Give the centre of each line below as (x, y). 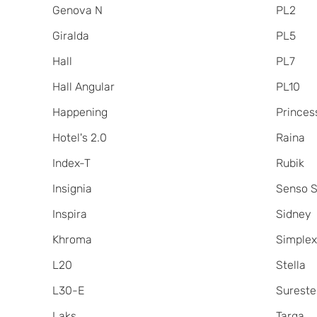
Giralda (70, 36)
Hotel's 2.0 (79, 138)
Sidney (294, 214)
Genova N (77, 11)
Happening (80, 113)
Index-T (71, 163)
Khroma (72, 240)
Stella (291, 265)
